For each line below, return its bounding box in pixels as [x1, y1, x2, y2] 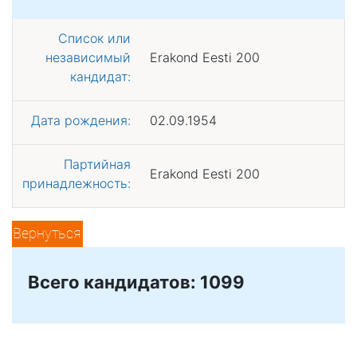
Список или [58, 29, 131, 46]
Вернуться [13, 224, 82, 241]
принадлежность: [22, 175, 131, 191]
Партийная [64, 155, 131, 172]
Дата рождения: [31, 112, 131, 128]
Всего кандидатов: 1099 [28, 271, 245, 292]
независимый [45, 49, 131, 65]
